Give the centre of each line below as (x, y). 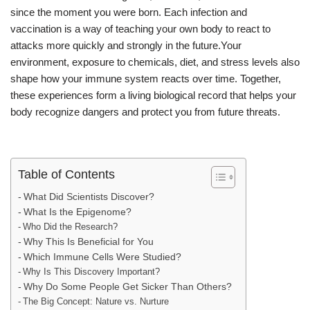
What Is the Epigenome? (77, 212)
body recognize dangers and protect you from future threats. (145, 112)
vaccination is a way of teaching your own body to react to (140, 29)
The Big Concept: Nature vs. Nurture (95, 301)
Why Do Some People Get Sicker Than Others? (127, 287)
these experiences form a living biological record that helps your (153, 95)
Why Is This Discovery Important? (91, 272)
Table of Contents (66, 175)
